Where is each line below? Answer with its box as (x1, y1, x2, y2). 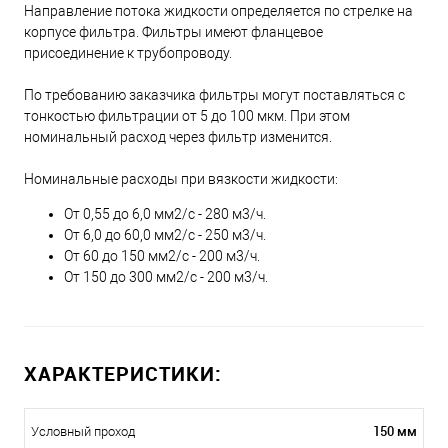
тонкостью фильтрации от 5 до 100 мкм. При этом (24, 107, 350, 124)
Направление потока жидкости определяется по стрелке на (24, 2, 413, 19)
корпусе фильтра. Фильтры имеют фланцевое (24, 23, 323, 40)
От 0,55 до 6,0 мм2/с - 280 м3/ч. (64, 205, 266, 222)
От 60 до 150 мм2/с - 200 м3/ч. (64, 247, 260, 264)
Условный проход (31, 423, 135, 439)
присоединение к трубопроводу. (24, 44, 232, 61)
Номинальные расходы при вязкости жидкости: (24, 170, 338, 187)
